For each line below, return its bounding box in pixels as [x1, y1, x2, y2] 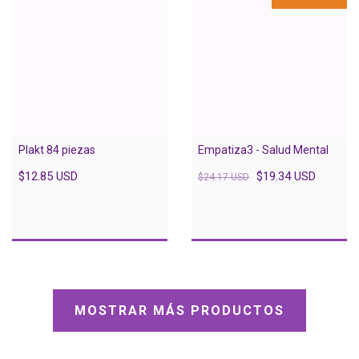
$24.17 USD [198, 171, 249, 183]
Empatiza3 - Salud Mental [198, 143, 329, 156]
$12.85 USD [18, 168, 78, 184]
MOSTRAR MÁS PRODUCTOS [75, 302, 284, 318]
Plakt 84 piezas [18, 143, 95, 156]
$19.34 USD [256, 168, 316, 184]
